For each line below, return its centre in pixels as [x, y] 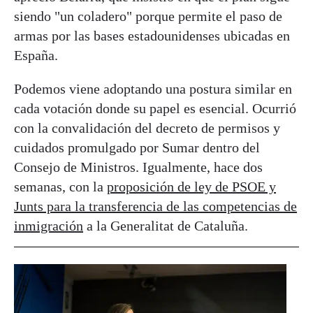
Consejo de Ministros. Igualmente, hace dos [138, 167]
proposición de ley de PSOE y [191, 186]
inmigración [49, 225]
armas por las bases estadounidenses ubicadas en [152, 35]
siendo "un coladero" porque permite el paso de [148, 16]
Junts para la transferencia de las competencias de [155, 206]
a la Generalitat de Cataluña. [166, 225]
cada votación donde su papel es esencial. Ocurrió [155, 108]
